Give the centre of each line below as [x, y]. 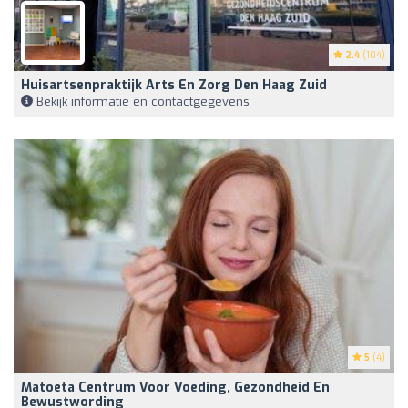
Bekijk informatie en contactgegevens [141, 101]
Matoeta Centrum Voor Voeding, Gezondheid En [175, 387]
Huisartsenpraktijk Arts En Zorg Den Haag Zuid [174, 85]
